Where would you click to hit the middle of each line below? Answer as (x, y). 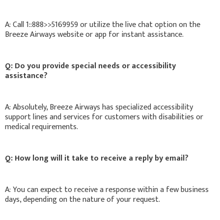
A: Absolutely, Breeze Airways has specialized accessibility (99, 107)
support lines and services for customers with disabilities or (104, 117)
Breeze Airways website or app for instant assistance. (94, 34)
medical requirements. (41, 127)
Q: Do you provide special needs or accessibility (90, 66)
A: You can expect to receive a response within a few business (107, 190)
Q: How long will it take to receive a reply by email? (97, 158)
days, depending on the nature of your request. (82, 199)
